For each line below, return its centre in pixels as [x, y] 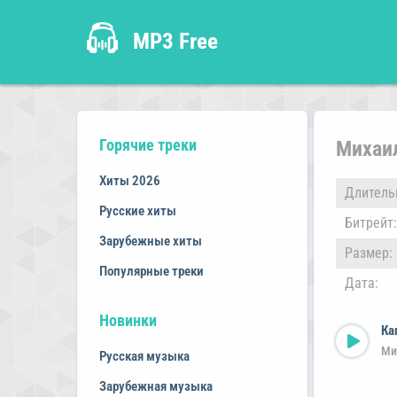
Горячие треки [148, 145]
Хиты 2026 [130, 181]
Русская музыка [144, 356]
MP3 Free [175, 41]
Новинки [128, 320]
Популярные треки [152, 271]
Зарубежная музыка [156, 386]
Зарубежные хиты [151, 241]
